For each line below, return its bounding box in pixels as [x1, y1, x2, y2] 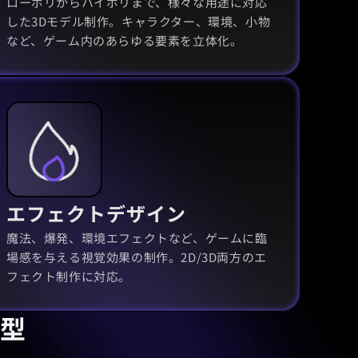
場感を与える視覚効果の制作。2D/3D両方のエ [6, 248, 267, 265]
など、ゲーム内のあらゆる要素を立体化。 [6, 31, 243, 49]
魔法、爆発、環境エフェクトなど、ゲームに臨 [6, 229, 268, 246]
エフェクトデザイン [6, 198, 186, 227]
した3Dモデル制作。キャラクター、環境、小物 [6, 12, 271, 30]
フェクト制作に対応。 [6, 267, 131, 284]
